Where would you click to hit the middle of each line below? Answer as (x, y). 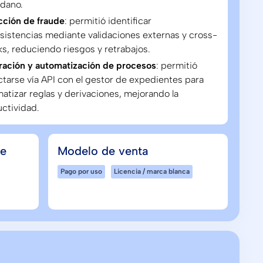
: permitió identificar (108, 21)
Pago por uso (81, 171)
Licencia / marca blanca (151, 171)
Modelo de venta (103, 151)
